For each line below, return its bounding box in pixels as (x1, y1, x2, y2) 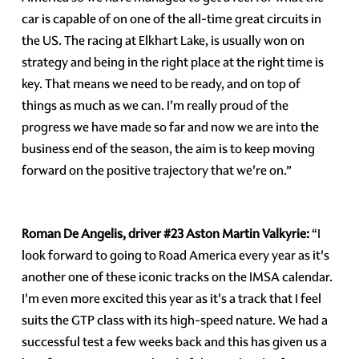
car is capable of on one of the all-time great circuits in (22, 10, 322, 27)
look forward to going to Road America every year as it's (22, 246, 330, 264)
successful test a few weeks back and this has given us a (22, 333, 328, 350)
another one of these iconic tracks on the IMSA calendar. (22, 268, 333, 285)
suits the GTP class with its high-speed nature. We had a (22, 311, 329, 329)
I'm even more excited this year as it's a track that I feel (22, 289, 322, 307)
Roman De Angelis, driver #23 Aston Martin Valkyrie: (22, 224, 313, 242)
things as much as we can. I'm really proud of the (22, 96, 289, 114)
